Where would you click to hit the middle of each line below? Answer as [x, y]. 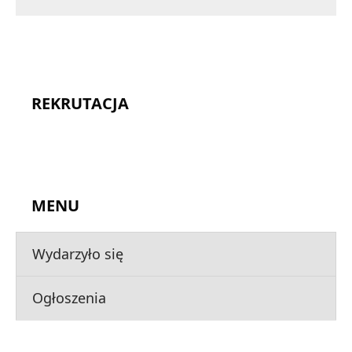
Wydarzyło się [78, 253]
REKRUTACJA [80, 103]
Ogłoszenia [69, 297]
